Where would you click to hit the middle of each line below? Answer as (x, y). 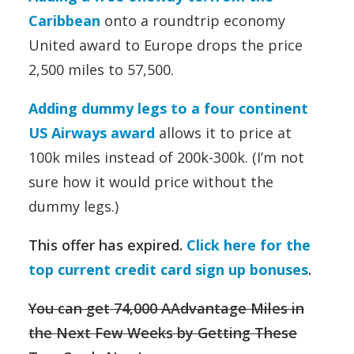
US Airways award (92, 133)
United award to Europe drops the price (166, 45)
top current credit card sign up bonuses (168, 270)
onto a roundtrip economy (193, 21)
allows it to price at (223, 133)
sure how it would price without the (151, 182)
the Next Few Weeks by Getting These (163, 333)
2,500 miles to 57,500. (101, 70)
